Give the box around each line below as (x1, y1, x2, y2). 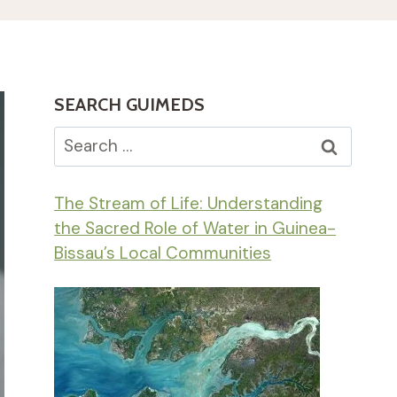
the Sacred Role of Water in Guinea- (54, 217, 337, 240)
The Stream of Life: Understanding (54, 192, 323, 215)
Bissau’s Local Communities (54, 242, 272, 265)
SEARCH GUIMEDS (54, 93, 206, 115)
